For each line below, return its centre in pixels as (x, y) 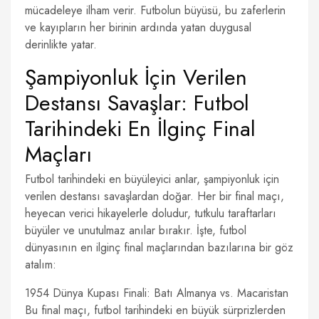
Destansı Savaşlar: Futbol (137, 103)
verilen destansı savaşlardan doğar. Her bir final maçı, (155, 196)
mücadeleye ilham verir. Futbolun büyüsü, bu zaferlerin (155, 10)
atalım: (41, 265)
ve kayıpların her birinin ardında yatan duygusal (138, 27)
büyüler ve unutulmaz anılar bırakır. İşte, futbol (136, 230)
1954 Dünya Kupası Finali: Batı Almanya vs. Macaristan (157, 293)
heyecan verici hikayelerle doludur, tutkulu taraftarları (151, 213)
